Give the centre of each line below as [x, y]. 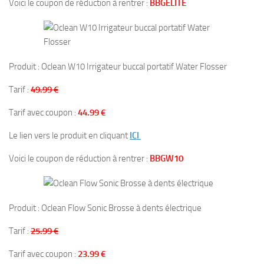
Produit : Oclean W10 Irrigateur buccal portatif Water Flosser [118, 67]
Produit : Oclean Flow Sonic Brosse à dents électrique [105, 208]
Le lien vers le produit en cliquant [69, 136]
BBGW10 [166, 159]
